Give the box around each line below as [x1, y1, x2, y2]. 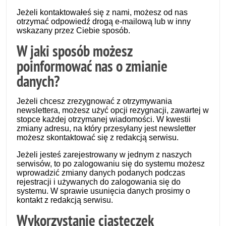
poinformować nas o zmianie [17, 56, 167, 76]
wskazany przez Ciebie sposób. [17, 26, 130, 35]
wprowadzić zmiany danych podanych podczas [17, 168, 185, 177]
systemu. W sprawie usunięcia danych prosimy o [17, 187, 190, 195]
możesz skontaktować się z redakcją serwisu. [17, 133, 179, 142]
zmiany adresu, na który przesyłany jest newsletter [17, 124, 196, 133]
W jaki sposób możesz [17, 41, 132, 61]
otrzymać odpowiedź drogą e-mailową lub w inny [17, 17, 191, 26]
